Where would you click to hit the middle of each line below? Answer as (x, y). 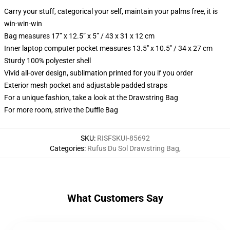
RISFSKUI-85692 (123, 138)
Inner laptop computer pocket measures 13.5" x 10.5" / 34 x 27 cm (108, 48)
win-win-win (23, 24)
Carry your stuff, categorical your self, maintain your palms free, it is (111, 11)
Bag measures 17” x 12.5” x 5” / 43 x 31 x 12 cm (79, 36)
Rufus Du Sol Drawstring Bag (133, 148)
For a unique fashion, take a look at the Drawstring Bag (91, 98)
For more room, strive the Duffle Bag (61, 110)
